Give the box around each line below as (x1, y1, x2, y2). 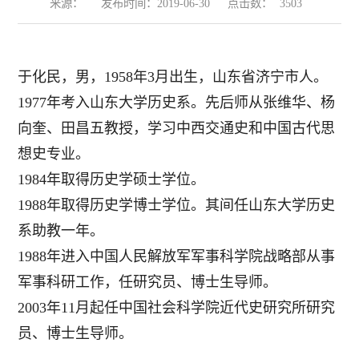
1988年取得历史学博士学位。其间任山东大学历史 (18, 197, 336, 214)
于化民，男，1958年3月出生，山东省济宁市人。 (18, 69, 329, 86)
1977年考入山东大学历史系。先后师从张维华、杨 (18, 95, 336, 111)
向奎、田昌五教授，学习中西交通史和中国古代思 (18, 120, 336, 137)
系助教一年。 (18, 223, 105, 240)
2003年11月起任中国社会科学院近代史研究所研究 (18, 300, 336, 317)
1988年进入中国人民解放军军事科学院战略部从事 (18, 248, 336, 265)
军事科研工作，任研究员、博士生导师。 (18, 274, 278, 291)
